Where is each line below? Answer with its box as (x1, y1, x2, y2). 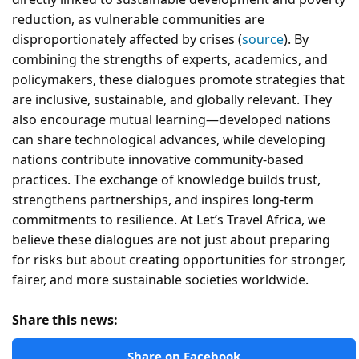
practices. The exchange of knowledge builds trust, (12, 170, 321, 188)
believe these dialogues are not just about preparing (12, 230, 330, 248)
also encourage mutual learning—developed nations (12, 110, 331, 128)
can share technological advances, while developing (12, 130, 325, 148)
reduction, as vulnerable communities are (12, 10, 264, 28)
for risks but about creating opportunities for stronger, (12, 250, 345, 268)
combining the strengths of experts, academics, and (12, 50, 328, 68)
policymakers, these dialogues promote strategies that (12, 70, 345, 88)
